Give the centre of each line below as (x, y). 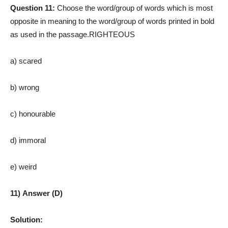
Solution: (26, 219)
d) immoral (28, 140)
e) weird (23, 166)
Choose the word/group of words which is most (135, 8)
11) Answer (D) (36, 193)
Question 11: (34, 8)
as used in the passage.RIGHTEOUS (73, 34)
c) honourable (33, 113)
